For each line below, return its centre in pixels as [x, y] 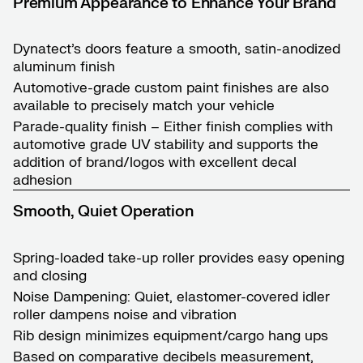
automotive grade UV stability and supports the [166, 145]
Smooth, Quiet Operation [103, 212]
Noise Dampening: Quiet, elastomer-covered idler [171, 297]
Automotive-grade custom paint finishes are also [171, 88]
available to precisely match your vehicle [144, 106]
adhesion [43, 181]
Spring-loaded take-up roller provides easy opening [179, 258]
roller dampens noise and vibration [125, 314]
